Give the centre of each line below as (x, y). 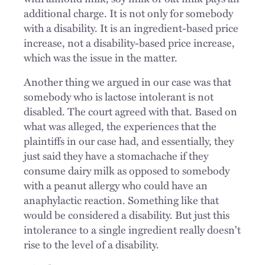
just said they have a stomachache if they (116, 155)
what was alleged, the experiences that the (120, 126)
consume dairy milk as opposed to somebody (127, 170)
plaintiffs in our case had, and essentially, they (129, 140)
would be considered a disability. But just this (127, 214)
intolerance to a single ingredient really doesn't (132, 229)
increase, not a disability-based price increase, (129, 42)
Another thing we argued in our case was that (127, 81)
